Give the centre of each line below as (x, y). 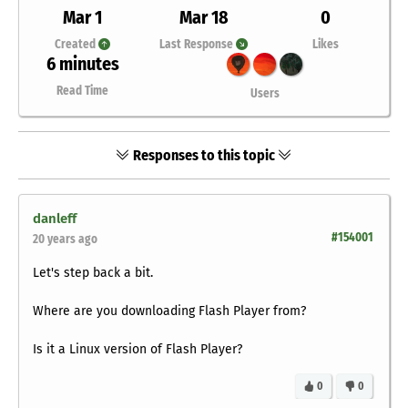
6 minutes (82, 64)
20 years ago (65, 240)
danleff (55, 219)
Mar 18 (204, 18)
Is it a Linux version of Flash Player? (138, 350)
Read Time (83, 91)
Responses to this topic (204, 156)
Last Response (198, 45)
